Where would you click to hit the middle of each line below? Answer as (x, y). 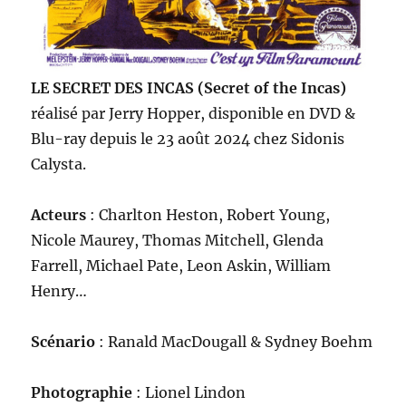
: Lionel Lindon (189, 392)
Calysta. (59, 164)
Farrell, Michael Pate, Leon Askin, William (181, 266)
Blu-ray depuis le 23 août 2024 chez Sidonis (188, 139)
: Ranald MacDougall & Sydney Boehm (234, 342)
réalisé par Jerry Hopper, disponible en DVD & (193, 113)
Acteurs (59, 215)
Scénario (63, 342)
